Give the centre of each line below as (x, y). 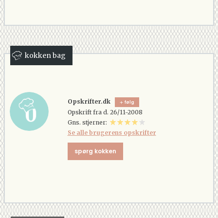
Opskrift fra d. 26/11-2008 (105, 112)
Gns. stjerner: (89, 122)
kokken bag (45, 55)
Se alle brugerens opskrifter (112, 132)
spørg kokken (95, 151)
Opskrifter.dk (89, 101)
